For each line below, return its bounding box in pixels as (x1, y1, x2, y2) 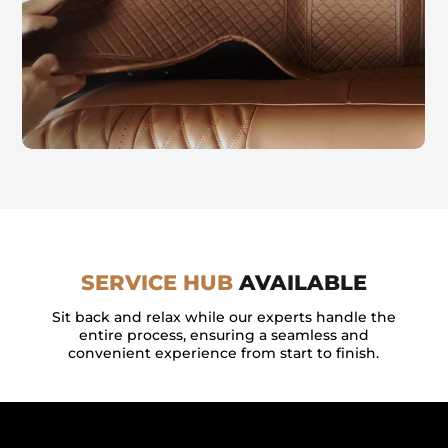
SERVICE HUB (80, 270, 239, 296)
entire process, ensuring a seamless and (78, 326, 369, 345)
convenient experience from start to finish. (68, 344, 380, 363)
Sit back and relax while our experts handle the (51, 308, 396, 327)
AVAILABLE (238, 270, 367, 296)
